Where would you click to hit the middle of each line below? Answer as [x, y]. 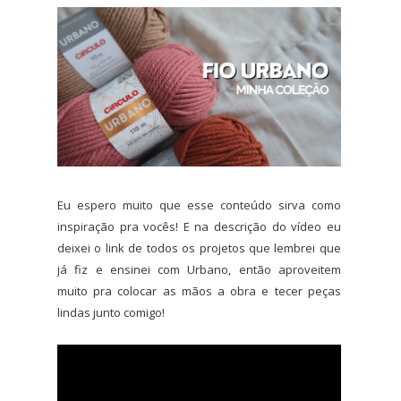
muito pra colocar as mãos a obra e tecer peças [199, 291]
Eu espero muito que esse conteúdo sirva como [199, 205]
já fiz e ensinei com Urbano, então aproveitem [199, 270]
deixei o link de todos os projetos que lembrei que [199, 248]
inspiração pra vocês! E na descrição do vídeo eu [199, 227]
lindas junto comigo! [111, 313]
